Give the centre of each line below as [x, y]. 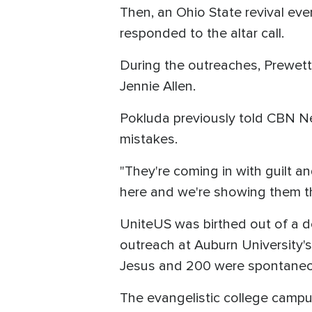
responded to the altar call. [202, 34]
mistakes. [150, 140]
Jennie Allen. [158, 87]
